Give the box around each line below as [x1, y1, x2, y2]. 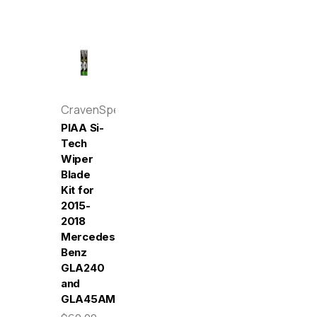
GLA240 [61, 260, 105, 275]
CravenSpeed [61, 101, 134, 117]
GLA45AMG [61, 292, 124, 306]
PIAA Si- [61, 120, 104, 134]
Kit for [61, 183, 94, 197]
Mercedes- [61, 229, 120, 243]
